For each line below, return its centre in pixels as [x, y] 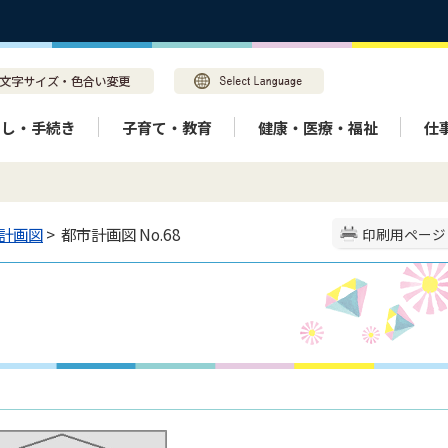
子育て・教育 [167, 127]
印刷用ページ [404, 234]
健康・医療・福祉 [318, 127]
